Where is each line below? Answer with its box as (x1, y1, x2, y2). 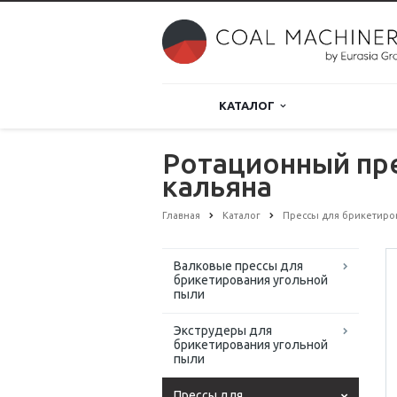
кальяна (162, 170, 272, 202)
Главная (162, 210, 200, 221)
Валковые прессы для (174, 259, 303, 274)
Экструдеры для (174, 323, 272, 339)
